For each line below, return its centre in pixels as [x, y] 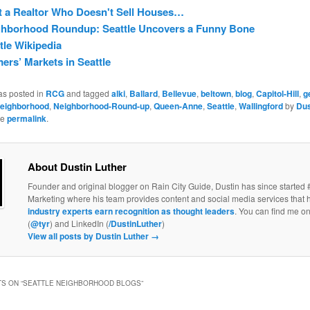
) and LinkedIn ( [79, 224]
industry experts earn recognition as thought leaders [131, 211]
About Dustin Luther [77, 167]
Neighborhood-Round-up [101, 106]
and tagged [88, 93]
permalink [26, 118]
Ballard [143, 93]
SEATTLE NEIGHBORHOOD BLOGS [82, 283]
